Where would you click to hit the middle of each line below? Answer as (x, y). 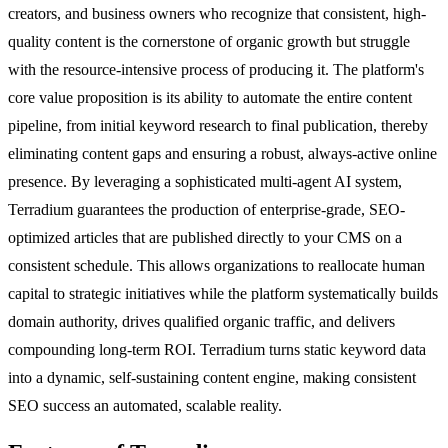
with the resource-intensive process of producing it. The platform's (216, 69)
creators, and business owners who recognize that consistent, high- (217, 13)
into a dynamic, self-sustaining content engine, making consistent (212, 377)
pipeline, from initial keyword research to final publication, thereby (218, 125)
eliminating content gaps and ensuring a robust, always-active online (222, 153)
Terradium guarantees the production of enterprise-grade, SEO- (206, 209)
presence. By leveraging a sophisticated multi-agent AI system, (205, 181)
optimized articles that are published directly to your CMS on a (205, 237)
